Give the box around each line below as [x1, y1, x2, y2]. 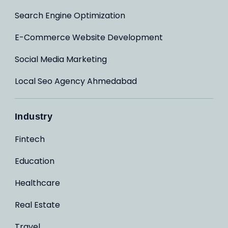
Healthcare [15, 177, 60, 189]
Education [15, 155, 54, 167]
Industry [15, 111, 53, 122]
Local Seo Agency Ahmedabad [15, 75, 137, 87]
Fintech [15, 133, 45, 145]
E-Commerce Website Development [15, 32, 163, 43]
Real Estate [15, 199, 60, 211]
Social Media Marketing [15, 53, 107, 65]
